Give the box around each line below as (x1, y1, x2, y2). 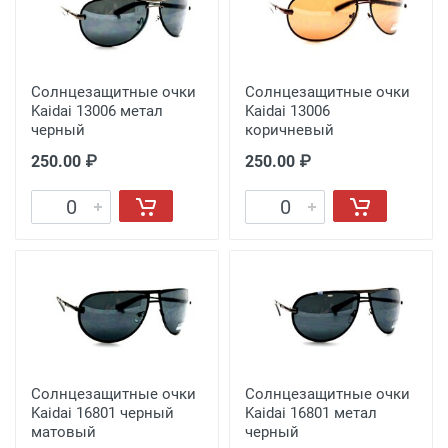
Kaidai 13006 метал (31, 102, 163, 121)
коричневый (245, 121, 334, 140)
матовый (31, 422, 96, 441)
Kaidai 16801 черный (31, 403, 174, 422)
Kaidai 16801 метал (245, 403, 377, 422)
